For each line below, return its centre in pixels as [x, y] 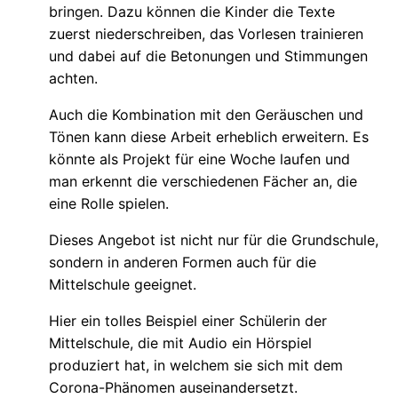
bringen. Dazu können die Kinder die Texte [192, 11]
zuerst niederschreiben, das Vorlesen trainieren [206, 33]
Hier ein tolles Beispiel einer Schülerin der [188, 320]
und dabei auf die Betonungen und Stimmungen [208, 56]
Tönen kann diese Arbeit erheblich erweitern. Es [209, 136]
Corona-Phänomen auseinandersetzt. [173, 387]
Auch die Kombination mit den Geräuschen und [206, 114]
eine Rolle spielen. [109, 203]
